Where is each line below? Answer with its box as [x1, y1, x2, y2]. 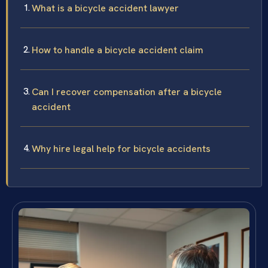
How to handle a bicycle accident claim [32, 43, 203, 56]
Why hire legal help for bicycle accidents [32, 142, 211, 155]
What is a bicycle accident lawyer [32, 1, 179, 14]
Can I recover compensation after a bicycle [32, 85, 222, 98]
